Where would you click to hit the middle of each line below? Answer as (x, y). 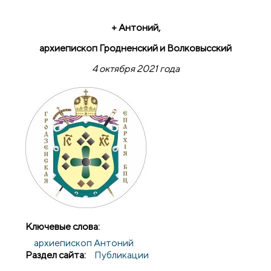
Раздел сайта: (56, 255)
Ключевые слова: (63, 226)
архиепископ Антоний (84, 243)
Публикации (122, 255)
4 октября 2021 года (135, 69)
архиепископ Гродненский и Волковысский (135, 48)
